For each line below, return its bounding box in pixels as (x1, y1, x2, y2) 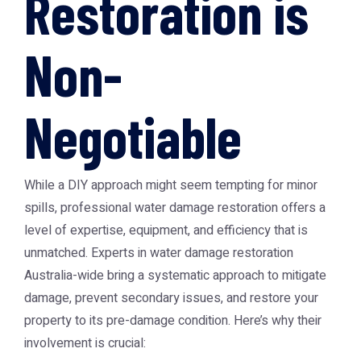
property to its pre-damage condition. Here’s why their (24, 311, 322, 330)
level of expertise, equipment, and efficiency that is (24, 221, 308, 240)
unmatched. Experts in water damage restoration (24, 243, 293, 263)
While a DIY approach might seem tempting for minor (24, 176, 317, 195)
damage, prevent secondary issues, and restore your (24, 288, 318, 308)
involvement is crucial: (24, 334, 146, 353)
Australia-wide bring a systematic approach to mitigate (24, 266, 326, 285)
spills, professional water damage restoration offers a (24, 198, 326, 218)
